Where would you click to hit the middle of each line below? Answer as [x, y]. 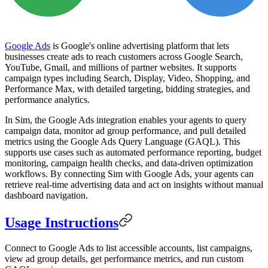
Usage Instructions [62, 222]
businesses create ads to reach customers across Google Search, [124, 56]
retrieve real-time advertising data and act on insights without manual [134, 184]
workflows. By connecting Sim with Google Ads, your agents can [129, 173]
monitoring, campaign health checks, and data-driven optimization [129, 163]
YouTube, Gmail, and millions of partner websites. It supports [121, 67]
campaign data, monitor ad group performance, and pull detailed [125, 130]
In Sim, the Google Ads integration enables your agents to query [126, 120]
